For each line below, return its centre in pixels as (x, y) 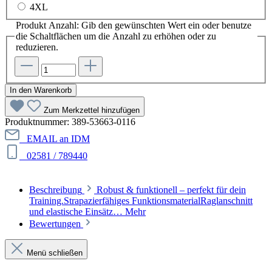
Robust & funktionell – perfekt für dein (171, 190)
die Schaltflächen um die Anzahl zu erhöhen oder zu (116, 36)
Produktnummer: (38, 122)
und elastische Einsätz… (77, 212)
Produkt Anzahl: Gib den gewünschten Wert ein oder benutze (134, 25)
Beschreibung (56, 190)
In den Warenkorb (41, 90)
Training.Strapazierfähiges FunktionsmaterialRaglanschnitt (141, 201)
